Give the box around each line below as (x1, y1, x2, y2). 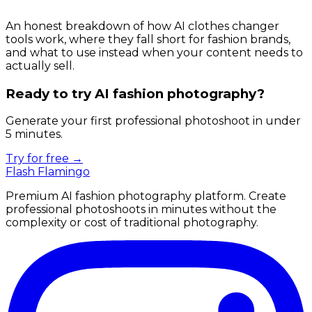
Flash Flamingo (6, 165, 90, 179)
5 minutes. (6, 127, 63, 141)
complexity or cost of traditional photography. (6, 216, 258, 230)
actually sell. (6, 58, 75, 72)
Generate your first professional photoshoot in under (6, 114, 301, 128)
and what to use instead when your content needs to (6, 45, 303, 59)
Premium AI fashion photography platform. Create (6, 189, 286, 203)
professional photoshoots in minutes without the (6, 203, 276, 217)
